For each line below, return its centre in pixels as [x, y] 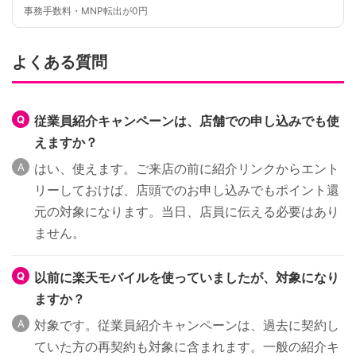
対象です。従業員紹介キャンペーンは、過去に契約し [187, 325]
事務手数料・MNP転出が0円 [86, 11]
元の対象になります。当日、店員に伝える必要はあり [187, 212]
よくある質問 [60, 62]
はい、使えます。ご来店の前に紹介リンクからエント [187, 169]
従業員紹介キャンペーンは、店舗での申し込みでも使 [187, 121]
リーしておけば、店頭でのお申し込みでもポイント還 [187, 190]
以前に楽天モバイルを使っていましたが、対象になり [187, 278]
